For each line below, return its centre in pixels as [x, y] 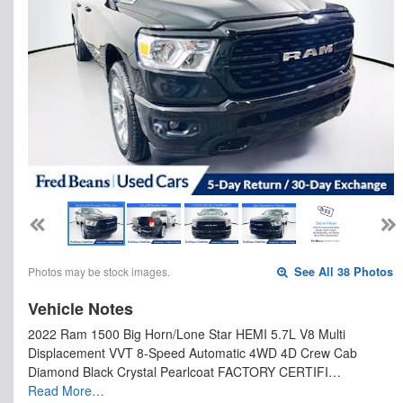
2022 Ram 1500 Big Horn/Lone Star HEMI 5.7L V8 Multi [187, 333]
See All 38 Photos [342, 271]
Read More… [66, 390]
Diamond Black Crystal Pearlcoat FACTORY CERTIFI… [184, 371]
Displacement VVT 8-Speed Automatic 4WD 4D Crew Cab [193, 352]
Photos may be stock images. [99, 271]
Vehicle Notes [81, 308]
